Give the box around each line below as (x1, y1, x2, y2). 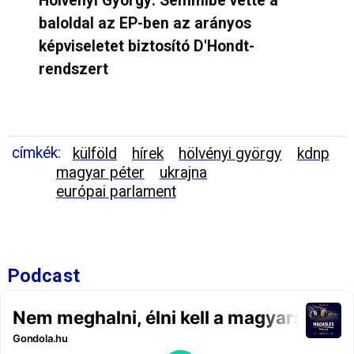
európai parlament (55, 182, 176, 201)
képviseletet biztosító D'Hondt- (38, 36, 254, 55)
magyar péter (55, 163, 145, 182)
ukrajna (160, 163, 208, 182)
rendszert (38, 59, 108, 78)
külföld (72, 144, 117, 163)
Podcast (8, 264, 80, 287)
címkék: (12, 143, 61, 162)
